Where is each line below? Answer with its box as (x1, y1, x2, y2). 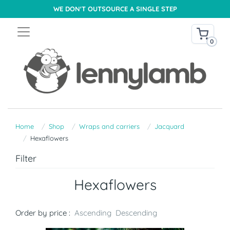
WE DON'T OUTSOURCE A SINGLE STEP (53, 5, 177, 13)
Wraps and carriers (79, 122, 140, 131)
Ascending (74, 208, 111, 218)
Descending (116, 208, 157, 218)
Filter (15, 152, 36, 165)
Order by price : (15, 208, 70, 218)
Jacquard (155, 122, 184, 131)
